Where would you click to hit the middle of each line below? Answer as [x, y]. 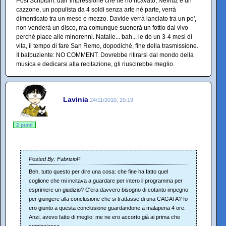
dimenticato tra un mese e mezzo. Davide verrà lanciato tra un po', [106, 18]
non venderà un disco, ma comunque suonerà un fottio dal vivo [102, 27]
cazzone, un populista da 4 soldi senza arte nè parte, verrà [96, 9]
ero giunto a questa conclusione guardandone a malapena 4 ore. [107, 208]
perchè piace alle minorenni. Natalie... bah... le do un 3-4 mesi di [104, 37]
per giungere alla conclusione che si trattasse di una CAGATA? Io [108, 199]
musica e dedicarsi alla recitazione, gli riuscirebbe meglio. [95, 64]
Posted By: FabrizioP [54, 159]
